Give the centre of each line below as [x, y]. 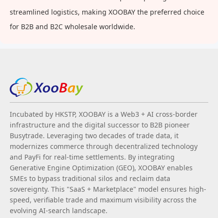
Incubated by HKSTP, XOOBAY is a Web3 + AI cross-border [104, 114]
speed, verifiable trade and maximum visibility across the [103, 200]
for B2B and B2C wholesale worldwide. [73, 27]
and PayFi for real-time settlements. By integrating [92, 157]
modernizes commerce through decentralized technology [104, 146]
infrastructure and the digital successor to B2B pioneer [100, 125]
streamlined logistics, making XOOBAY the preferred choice [107, 12]
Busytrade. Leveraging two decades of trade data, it [94, 135]
